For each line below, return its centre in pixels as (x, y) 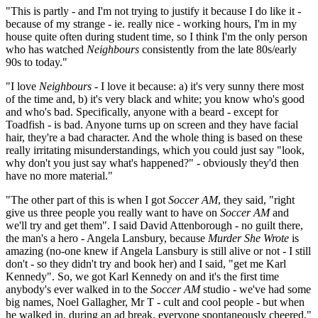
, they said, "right (256, 200)
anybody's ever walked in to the (78, 290)
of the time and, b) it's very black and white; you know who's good (155, 99)
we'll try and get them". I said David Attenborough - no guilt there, (154, 226)
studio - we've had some (256, 290)
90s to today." (37, 62)
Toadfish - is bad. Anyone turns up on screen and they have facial (152, 125)
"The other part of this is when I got (87, 200)
